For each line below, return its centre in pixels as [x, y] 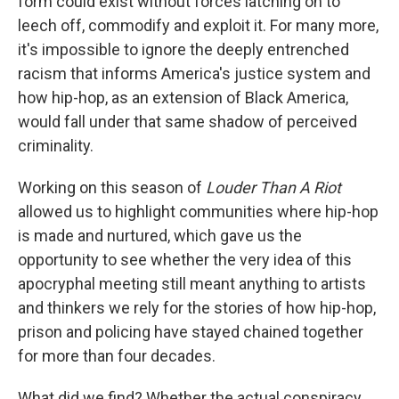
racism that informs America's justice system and [194, 74]
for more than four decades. [117, 356]
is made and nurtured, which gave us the [160, 236]
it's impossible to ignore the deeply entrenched [183, 50]
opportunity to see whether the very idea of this [185, 260]
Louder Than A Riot [273, 188]
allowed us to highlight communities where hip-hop [198, 212]
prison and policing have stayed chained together [191, 332]
